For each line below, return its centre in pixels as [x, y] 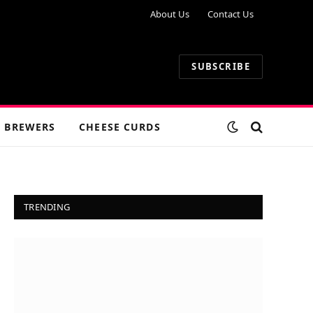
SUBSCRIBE [221, 66]
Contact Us [231, 14]
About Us [170, 14]
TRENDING [47, 207]
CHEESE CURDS [120, 126]
